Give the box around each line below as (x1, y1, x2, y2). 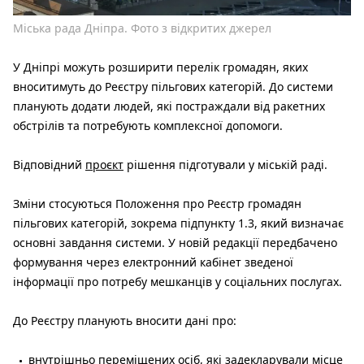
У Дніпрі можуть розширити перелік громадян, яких (13, 59, 308, 76)
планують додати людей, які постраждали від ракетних (13, 98, 325, 115)
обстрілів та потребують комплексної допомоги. (13, 118, 283, 134)
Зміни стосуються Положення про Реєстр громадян (13, 196, 301, 212)
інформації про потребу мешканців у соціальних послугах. (13, 274, 342, 290)
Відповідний (13, 157, 85, 173)
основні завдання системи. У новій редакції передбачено (13, 235, 337, 251)
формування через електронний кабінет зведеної (13, 254, 293, 271)
